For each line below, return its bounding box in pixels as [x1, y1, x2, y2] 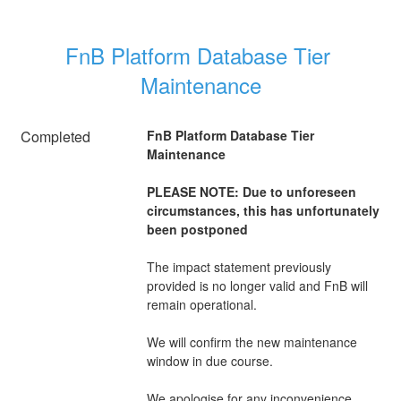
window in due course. [146, 351, 273, 370]
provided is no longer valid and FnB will [146, 276, 368, 294]
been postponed [146, 219, 252, 238]
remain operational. [146, 294, 257, 313]
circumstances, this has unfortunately [146, 200, 380, 219]
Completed [21, 125, 91, 147]
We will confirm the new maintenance [146, 332, 357, 351]
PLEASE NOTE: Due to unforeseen [146, 182, 356, 200]
